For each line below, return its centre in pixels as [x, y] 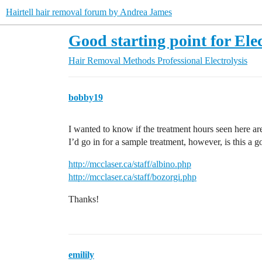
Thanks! [84, 199]
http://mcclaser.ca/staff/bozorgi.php [132, 177]
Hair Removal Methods [112, 61]
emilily [81, 255]
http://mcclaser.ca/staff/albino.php [130, 164]
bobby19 [86, 97]
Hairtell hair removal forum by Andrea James [89, 12]
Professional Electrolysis [202, 61]
